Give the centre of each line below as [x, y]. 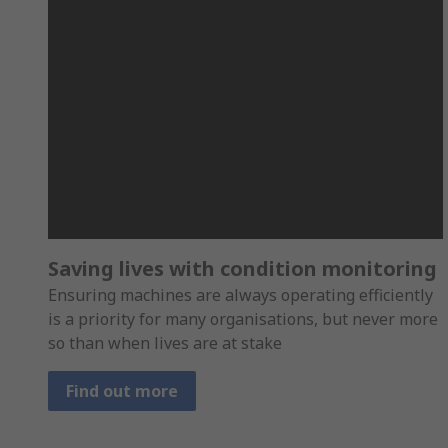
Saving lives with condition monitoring [242, 269]
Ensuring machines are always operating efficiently [240, 295]
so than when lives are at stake [167, 343]
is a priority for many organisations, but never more [243, 319]
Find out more [122, 391]
